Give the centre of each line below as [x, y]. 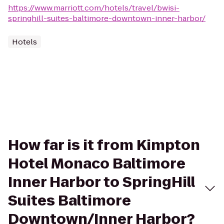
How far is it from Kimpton [104, 145]
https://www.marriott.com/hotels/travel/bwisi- [94, 8]
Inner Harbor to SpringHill [101, 182]
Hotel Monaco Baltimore [97, 164]
